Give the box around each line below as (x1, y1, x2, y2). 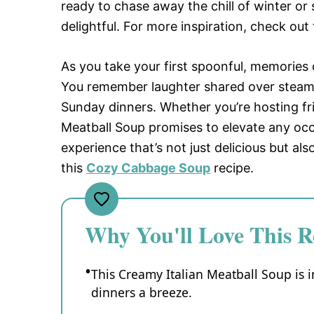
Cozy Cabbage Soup (86, 161, 210, 176)
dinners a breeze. (91, 284, 192, 301)
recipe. (210, 161, 254, 176)
